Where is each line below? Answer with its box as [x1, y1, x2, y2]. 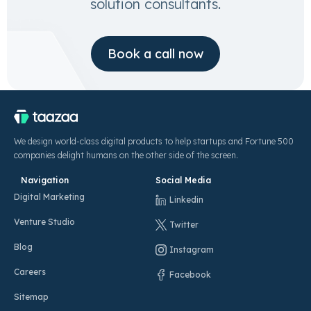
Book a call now [108, 46, 203, 62]
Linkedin [169, 194, 203, 205]
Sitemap [14, 291, 49, 302]
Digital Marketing [14, 191, 85, 202]
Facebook [169, 269, 211, 280]
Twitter [169, 219, 199, 230]
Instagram [169, 244, 214, 255]
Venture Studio [14, 216, 75, 227]
